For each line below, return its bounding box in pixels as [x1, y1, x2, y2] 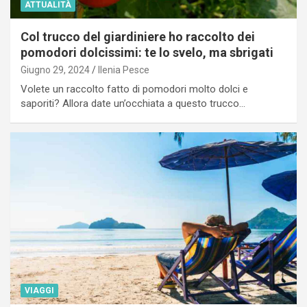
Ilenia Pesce [98, 64, 149, 76]
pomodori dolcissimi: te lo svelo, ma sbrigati [21, 45, 273, 60]
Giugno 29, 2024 [21, 64, 90, 76]
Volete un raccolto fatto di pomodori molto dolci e [21, 83, 248, 96]
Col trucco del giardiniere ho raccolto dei [21, 29, 255, 45]
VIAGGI [25, 285, 54, 295]
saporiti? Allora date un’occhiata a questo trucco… [21, 97, 245, 110]
